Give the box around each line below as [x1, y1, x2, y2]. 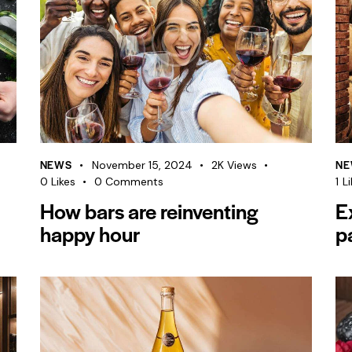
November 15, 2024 [91, 158, 192, 173]
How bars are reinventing [39, 196, 258, 226]
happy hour [39, 218, 140, 249]
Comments [105, 174, 164, 189]
